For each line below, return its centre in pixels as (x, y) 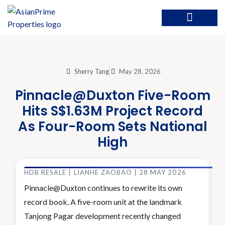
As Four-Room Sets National (113, 127)
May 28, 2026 (140, 71)
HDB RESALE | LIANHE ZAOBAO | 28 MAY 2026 (105, 172)
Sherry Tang (91, 71)
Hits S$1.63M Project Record (113, 111)
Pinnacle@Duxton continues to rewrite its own (103, 188)
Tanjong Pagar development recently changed (102, 216)
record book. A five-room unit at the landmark (103, 202)
